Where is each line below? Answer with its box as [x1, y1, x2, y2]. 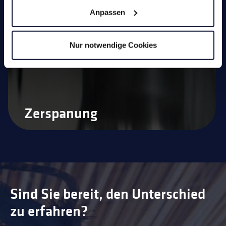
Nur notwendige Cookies [69, 40, 157, 49]
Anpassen [89, 8, 125, 17]
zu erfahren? [10, 202, 88, 220]
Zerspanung [24, 104, 97, 123]
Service [24, 49, 65, 64]
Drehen [24, 5, 64, 20]
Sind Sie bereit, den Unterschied [10, 185, 205, 203]
